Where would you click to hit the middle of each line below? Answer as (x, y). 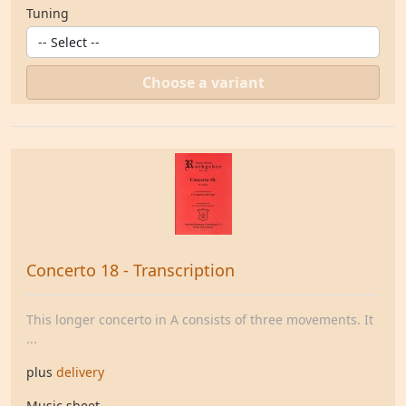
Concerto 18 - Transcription (130, 270)
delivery (80, 372)
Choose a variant (203, 82)
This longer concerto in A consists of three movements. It (200, 319)
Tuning (48, 13)
